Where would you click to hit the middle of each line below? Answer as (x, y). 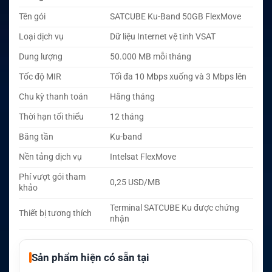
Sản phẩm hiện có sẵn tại (90, 257)
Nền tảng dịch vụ (50, 157)
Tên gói (32, 16)
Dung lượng (41, 56)
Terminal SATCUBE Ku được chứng (175, 208)
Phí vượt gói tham (52, 177)
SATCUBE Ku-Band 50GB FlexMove (176, 16)
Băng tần (36, 137)
